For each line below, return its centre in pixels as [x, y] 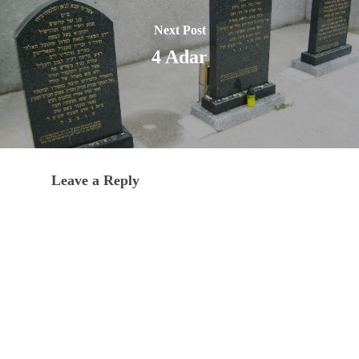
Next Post [179, 30]
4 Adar [179, 56]
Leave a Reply [95, 180]
